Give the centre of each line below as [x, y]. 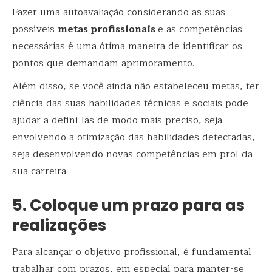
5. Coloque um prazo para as [128, 206]
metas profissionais [108, 29]
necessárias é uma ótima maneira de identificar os [127, 46]
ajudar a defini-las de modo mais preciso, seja [117, 121]
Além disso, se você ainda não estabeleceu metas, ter [136, 87]
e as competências [200, 29]
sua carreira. [40, 172]
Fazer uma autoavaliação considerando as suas [119, 12]
